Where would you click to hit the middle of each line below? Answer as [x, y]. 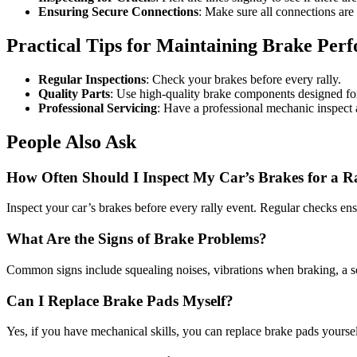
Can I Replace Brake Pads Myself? [120, 300]
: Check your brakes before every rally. [243, 79]
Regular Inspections [92, 79]
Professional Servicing [98, 108]
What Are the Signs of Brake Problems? [137, 239]
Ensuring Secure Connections [118, 12]
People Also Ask [71, 141]
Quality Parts [74, 93]
